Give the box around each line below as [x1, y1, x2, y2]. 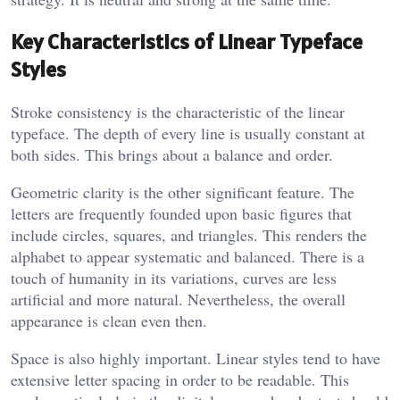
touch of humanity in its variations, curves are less [11, 267, 337, 289]
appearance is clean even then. [11, 310, 207, 332]
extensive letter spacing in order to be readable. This [11, 369, 349, 391]
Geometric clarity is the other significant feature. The [11, 181, 354, 204]
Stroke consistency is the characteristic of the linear [11, 101, 345, 123]
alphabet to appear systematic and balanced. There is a [11, 246, 364, 268]
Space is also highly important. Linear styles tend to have [11, 347, 380, 370]
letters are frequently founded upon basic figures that [11, 203, 352, 225]
